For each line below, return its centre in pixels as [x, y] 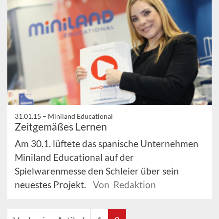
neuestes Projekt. [51, 185]
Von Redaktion [124, 185]
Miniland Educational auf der [74, 157]
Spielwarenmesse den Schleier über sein [97, 171]
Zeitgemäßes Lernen [61, 127]
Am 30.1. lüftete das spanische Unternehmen [107, 144]
